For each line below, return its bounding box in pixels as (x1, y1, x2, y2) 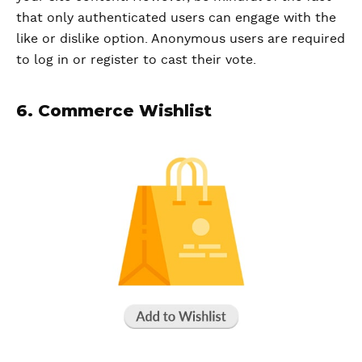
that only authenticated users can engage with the (16, 11, 336, 24)
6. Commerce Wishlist (16, 100, 212, 120)
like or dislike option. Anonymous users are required (16, 32, 345, 45)
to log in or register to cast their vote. (16, 53, 256, 66)
